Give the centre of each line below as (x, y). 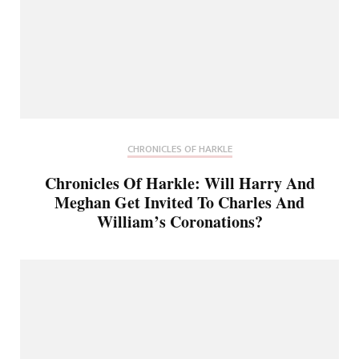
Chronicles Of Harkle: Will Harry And (179, 183)
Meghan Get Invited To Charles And (179, 202)
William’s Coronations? (179, 221)
